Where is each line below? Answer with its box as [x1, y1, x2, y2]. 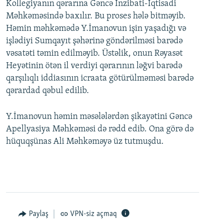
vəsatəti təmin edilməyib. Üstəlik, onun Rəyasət [6, 49, 183, 58]
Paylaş [28, 210, 48, 218]
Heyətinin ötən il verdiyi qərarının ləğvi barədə [6, 61, 182, 71]
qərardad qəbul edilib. [6, 86, 89, 96]
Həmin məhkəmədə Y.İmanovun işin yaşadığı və [6, 24, 186, 33]
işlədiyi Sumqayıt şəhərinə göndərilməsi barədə [6, 36, 183, 46]
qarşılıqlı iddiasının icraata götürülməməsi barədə [6, 74, 194, 83]
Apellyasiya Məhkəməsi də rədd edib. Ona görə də [6, 124, 194, 134]
